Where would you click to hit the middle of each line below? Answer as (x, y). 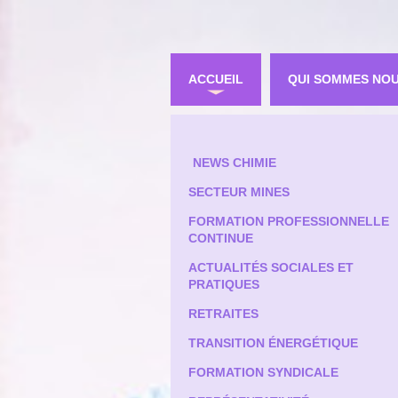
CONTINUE (221, 238)
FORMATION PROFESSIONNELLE (289, 221)
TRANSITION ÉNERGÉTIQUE (273, 343)
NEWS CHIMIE (235, 163)
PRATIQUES (224, 284)
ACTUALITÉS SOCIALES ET (271, 267)
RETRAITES (223, 314)
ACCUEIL (216, 79)
